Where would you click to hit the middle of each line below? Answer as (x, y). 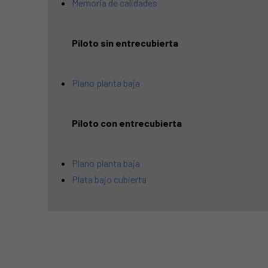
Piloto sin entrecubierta (125, 42)
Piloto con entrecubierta (127, 123)
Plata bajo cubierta (109, 179)
